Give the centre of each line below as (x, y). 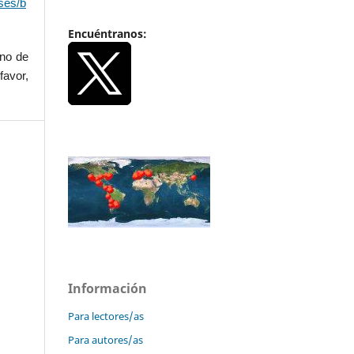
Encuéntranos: (107, 34)
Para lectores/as (106, 316)
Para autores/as (105, 340)
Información (107, 289)
